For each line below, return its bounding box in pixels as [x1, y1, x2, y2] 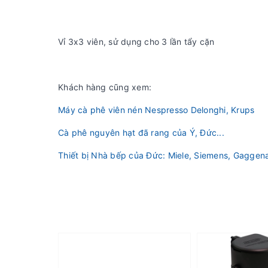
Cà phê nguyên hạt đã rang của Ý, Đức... [58, 127, 224, 138]
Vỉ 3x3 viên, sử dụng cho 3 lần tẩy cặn [58, 36, 215, 47]
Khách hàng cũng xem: [58, 82, 151, 93]
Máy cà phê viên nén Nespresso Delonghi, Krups [58, 105, 255, 115]
